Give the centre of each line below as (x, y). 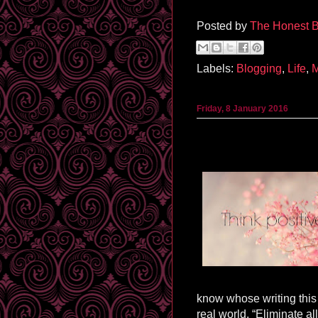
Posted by (223, 26)
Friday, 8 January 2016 (242, 109)
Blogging (259, 68)
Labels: (216, 68)
